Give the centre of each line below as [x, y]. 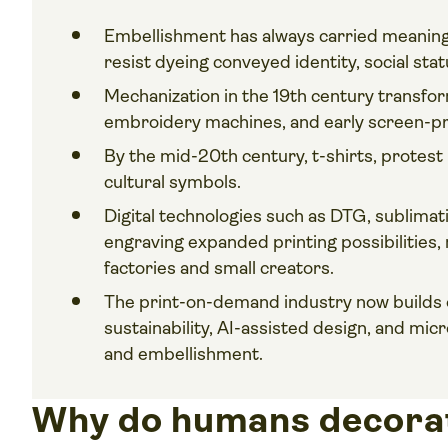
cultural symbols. [173, 182]
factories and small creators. [219, 268]
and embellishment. [184, 354]
